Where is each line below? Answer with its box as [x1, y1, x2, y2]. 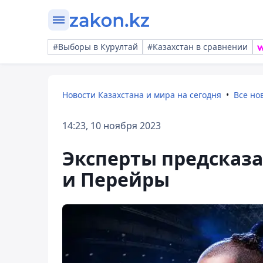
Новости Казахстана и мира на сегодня [62, 89, 221, 100]
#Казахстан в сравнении [147, 41, 248, 52]
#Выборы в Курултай [53, 41, 138, 52]
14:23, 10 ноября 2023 [62, 119, 161, 132]
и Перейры [62, 167, 170, 192]
